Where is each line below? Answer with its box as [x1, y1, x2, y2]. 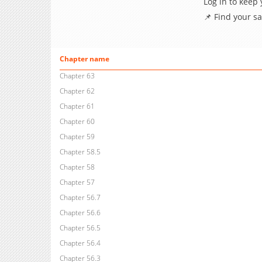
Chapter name [59, 54, 109, 64]
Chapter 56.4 [59, 238, 101, 249]
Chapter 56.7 [59, 192, 101, 203]
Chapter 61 [59, 101, 95, 112]
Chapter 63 [59, 71, 95, 81]
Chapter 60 [59, 116, 95, 127]
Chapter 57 [59, 177, 95, 188]
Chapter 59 [59, 132, 95, 142]
